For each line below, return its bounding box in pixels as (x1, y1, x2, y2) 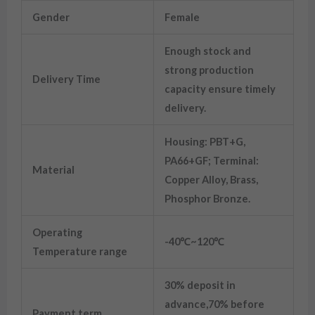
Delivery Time (32, 72, 101, 85)
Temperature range (32, 245, 127, 257)
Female (164, 11, 200, 23)
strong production (164, 63, 254, 76)
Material (32, 163, 75, 176)
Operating (32, 226, 82, 238)
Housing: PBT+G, (164, 135, 245, 148)
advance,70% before (164, 297, 264, 310)
